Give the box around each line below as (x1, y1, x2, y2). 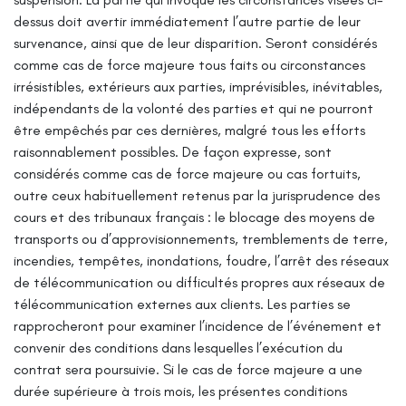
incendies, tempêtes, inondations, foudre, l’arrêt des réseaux (14, 251, 389, 269)
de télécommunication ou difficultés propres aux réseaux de (14, 273, 385, 291)
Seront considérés (266, 34, 377, 52)
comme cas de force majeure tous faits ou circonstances (14, 55, 365, 73)
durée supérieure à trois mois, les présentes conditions (14, 382, 347, 400)
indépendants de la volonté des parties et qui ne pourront (14, 99, 373, 117)
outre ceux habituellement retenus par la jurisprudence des (14, 186, 380, 204)
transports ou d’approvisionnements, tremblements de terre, (14, 229, 388, 247)
